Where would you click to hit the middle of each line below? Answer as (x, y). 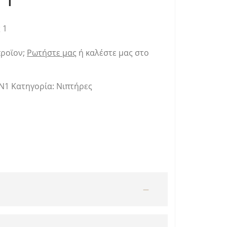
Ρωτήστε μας (52, 53)
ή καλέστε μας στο (114, 53)
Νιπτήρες (74, 86)
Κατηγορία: (34, 86)
